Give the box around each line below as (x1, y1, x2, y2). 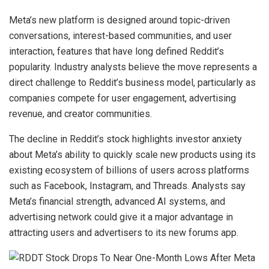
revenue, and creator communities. (9, 107, 152, 119)
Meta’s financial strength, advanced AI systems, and (9, 195, 225, 207)
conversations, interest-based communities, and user (9, 29, 232, 41)
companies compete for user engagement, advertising (9, 92, 236, 104)
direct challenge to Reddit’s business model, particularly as (9, 76, 256, 88)
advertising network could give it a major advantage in (9, 211, 233, 223)
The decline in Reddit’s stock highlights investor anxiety (9, 133, 242, 145)
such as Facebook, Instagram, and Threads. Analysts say (9, 180, 246, 192)
